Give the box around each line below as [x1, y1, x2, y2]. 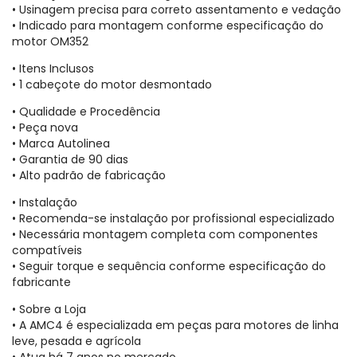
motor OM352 [12, 33, 88, 49]
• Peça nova [12, 119, 78, 135]
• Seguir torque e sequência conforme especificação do [12, 257, 326, 274]
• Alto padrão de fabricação [12, 167, 166, 183]
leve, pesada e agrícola [12, 332, 141, 349]
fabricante [12, 273, 71, 290]
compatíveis [12, 241, 82, 258]
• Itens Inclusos [12, 60, 94, 76]
